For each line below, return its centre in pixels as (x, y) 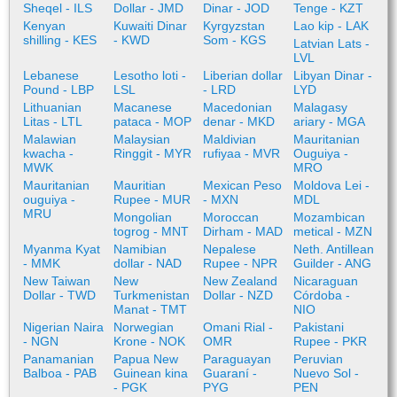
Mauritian (139, 185)
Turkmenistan (151, 295)
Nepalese (230, 249)
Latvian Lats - (331, 43)
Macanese (142, 107)
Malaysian (141, 139)
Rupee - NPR (240, 263)
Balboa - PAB (60, 373)
